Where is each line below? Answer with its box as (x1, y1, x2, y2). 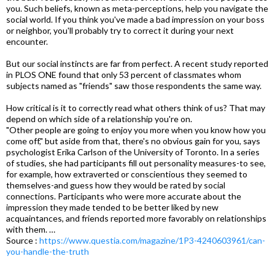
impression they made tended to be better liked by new (6, 202, 219, 212)
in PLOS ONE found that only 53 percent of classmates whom (6, 69, 241, 80)
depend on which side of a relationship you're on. (6, 114, 192, 124)
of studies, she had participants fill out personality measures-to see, (6, 158, 266, 168)
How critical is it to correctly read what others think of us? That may (6, 103, 265, 113)
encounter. (6, 36, 48, 47)
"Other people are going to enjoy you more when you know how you (6, 125, 266, 135)
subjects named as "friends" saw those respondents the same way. (6, 80, 261, 91)
